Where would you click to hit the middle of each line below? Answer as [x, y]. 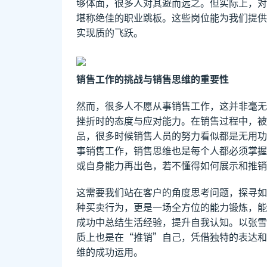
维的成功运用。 [110, 251]
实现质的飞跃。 [110, 32]
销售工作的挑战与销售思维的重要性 [153, 78]
